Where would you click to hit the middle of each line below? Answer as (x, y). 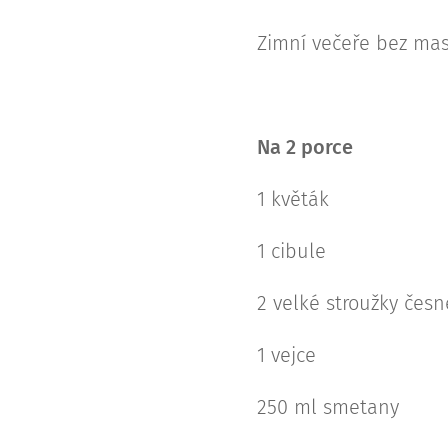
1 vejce (289, 355)
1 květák (293, 199)
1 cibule (291, 251)
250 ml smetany (328, 407)
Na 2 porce (305, 147)
